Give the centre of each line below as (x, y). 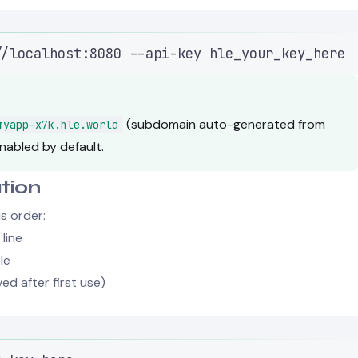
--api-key (165, 53)
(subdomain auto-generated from (224, 124)
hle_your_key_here (277, 53)
